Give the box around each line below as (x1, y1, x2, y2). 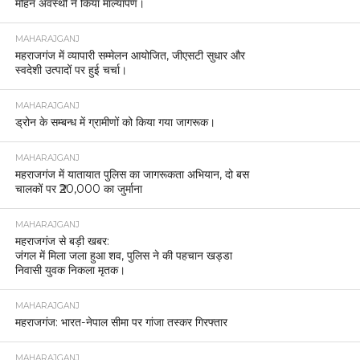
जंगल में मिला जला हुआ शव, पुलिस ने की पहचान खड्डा (14, 248, 232, 264)
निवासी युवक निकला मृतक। (14, 263, 125, 278)
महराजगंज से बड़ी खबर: (14, 234, 109, 249)
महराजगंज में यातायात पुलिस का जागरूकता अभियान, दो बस (14, 167, 249, 182)
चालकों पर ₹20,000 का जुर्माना (14, 182, 142, 197)
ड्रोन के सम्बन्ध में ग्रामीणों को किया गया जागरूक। (14, 115, 215, 130)
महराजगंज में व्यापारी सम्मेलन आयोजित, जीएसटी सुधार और (14, 48, 245, 63)
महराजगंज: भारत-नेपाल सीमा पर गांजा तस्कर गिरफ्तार (14, 315, 227, 330)
